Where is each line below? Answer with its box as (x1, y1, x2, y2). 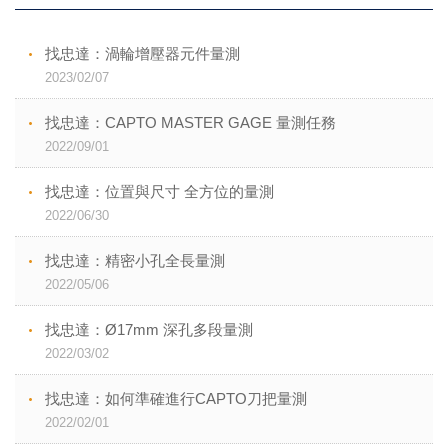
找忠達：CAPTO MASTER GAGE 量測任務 (45, 113, 336, 131)
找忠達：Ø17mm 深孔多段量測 (45, 320, 253, 338)
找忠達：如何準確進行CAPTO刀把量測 (45, 389, 307, 407)
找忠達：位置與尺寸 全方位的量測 (45, 182, 274, 200)
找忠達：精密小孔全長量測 (45, 251, 225, 269)
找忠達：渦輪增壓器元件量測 (45, 44, 240, 62)
